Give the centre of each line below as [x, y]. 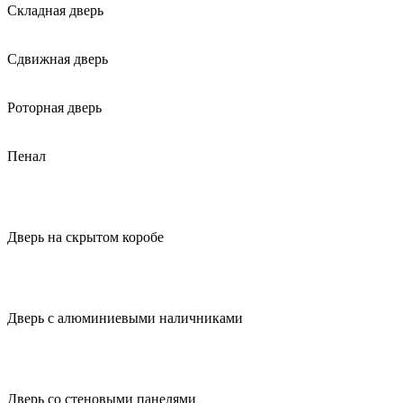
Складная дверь [55, 11]
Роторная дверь [54, 108]
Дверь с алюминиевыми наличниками [125, 318]
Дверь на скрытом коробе [85, 237]
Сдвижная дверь [58, 59]
